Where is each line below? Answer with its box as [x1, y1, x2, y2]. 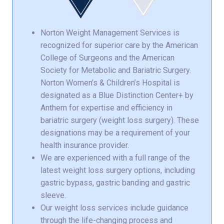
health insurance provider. [40, 140, 129, 150]
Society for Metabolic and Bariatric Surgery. [40, 65, 191, 75]
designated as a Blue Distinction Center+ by [40, 90, 193, 100]
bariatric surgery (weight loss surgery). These [40, 115, 199, 125]
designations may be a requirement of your [40, 128, 190, 138]
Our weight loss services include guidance [40, 203, 188, 213]
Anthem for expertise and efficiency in [40, 103, 172, 113]
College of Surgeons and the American [40, 53, 174, 63]
